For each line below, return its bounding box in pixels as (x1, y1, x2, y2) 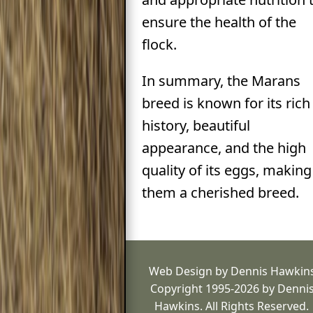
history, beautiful (141, 116, 250, 136)
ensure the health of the (141, 13, 296, 32)
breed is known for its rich (141, 94, 310, 113)
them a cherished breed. (141, 183, 299, 203)
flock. (141, 35, 177, 54)
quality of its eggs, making (141, 161, 312, 180)
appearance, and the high (141, 138, 306, 158)
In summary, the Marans (141, 71, 300, 91)
